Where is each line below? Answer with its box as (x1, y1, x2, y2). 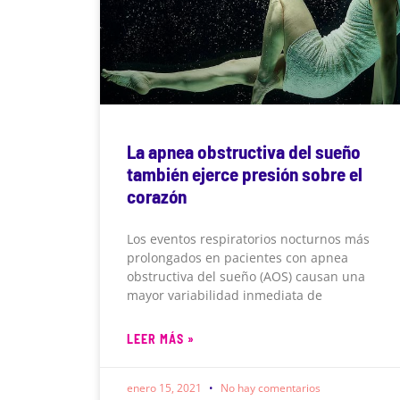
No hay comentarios (218, 379, 321, 396)
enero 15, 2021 (127, 379, 204, 396)
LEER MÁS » (127, 330, 195, 346)
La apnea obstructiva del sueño (127, 139, 361, 162)
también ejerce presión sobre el (127, 162, 362, 185)
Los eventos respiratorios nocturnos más (127, 229, 370, 247)
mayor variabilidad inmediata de (127, 286, 322, 304)
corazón (127, 184, 187, 207)
